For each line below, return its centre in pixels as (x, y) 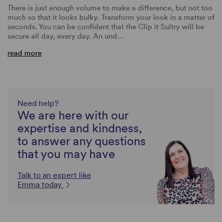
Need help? (38, 103)
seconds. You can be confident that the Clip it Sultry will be (106, 27)
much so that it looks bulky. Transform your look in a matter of (111, 17)
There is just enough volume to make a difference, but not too (110, 8)
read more (25, 53)
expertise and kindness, (80, 128)
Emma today (41, 184)
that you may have (66, 154)
